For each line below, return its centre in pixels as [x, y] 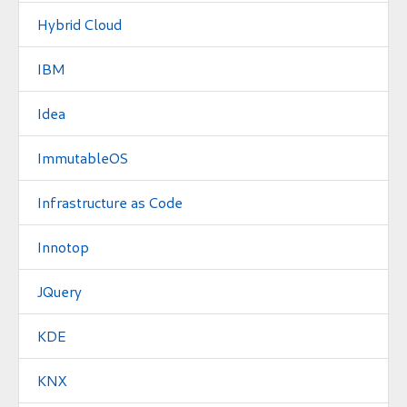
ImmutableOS [83, 157]
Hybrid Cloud [79, 24]
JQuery [60, 291]
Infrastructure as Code [110, 202]
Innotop [63, 246]
